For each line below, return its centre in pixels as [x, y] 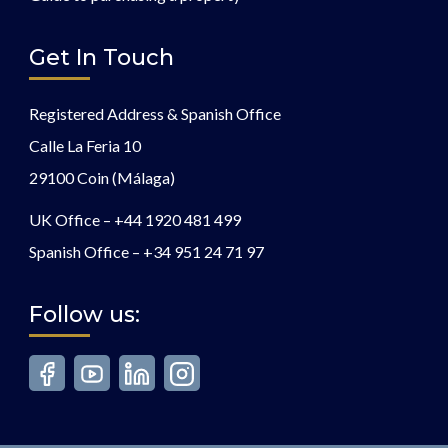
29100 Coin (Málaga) [102, 178]
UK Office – [71, 220]
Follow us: [84, 315]
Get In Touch [101, 58]
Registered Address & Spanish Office [155, 114]
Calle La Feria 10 [85, 146]
